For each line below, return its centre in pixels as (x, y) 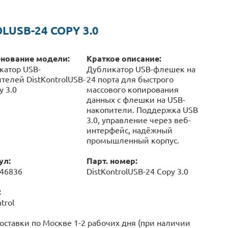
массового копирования (132, 89)
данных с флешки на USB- (136, 99)
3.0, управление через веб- (138, 120)
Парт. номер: (112, 161)
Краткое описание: (124, 58)
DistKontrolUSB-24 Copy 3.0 (137, 171)
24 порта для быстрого (130, 79)
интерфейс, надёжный (129, 130)
